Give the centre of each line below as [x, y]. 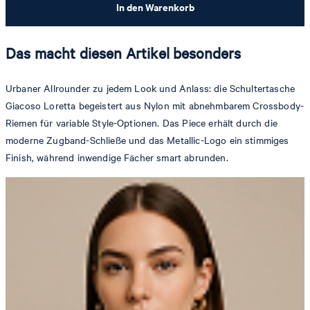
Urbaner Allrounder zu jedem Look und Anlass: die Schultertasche [151, 89]
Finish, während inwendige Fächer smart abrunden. [117, 158]
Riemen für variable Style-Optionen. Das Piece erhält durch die [142, 123]
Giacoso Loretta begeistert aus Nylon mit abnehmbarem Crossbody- [155, 106]
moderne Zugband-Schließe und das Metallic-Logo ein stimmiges [147, 140]
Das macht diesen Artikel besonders [124, 53]
